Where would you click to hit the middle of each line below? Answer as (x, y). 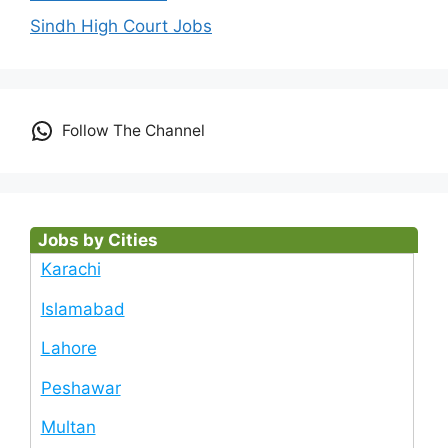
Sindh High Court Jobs (121, 26)
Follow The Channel (133, 131)
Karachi (70, 269)
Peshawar (80, 387)
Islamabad (82, 308)
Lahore (68, 348)
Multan (68, 427)
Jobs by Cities (97, 240)
